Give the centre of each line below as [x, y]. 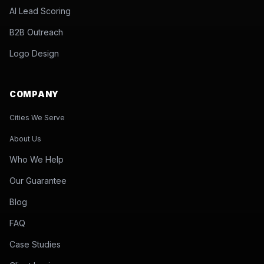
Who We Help [37, 159]
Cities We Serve [37, 118]
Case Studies [35, 244]
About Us [25, 139]
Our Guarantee [38, 181]
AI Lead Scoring [40, 11]
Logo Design [34, 53]
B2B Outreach [36, 32]
